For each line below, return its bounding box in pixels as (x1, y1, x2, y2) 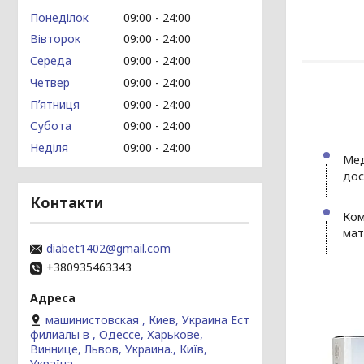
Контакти (30, 193, 103, 212)
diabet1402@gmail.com (46, 240, 171, 257)
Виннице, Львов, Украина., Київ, (30, 341, 207, 357)
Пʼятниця (30, 96, 80, 112)
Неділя (30, 140, 68, 155)
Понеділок (30, 9, 89, 25)
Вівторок (30, 31, 80, 47)
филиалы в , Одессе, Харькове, (30, 327, 203, 343)
